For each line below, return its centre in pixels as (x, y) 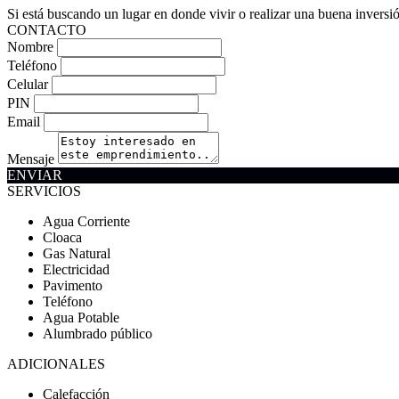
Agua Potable (81, 318)
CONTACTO (47, 30)
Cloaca (62, 237)
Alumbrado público (98, 334)
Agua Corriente (86, 221)
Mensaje (31, 159)
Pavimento (73, 285)
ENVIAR (35, 175)
